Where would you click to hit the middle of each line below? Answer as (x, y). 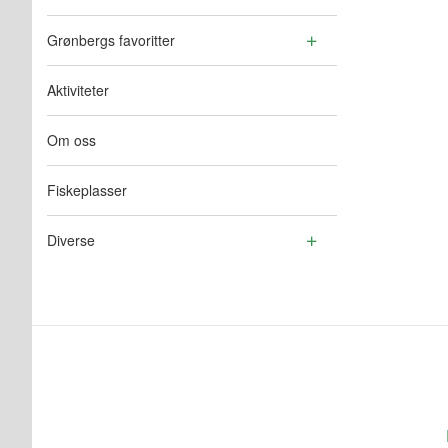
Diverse (71, 240)
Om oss (71, 140)
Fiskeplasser (87, 190)
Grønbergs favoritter (111, 40)
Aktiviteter (78, 90)
